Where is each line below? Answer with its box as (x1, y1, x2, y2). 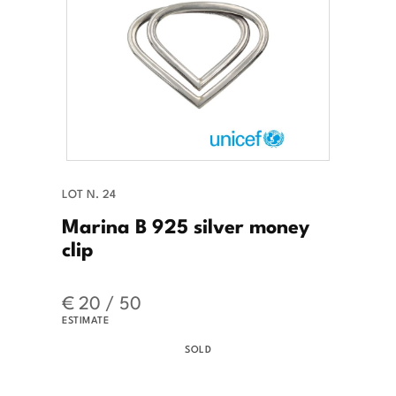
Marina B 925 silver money (62, 209, 309, 240)
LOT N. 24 (62, 184, 116, 202)
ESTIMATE (62, 311, 109, 326)
